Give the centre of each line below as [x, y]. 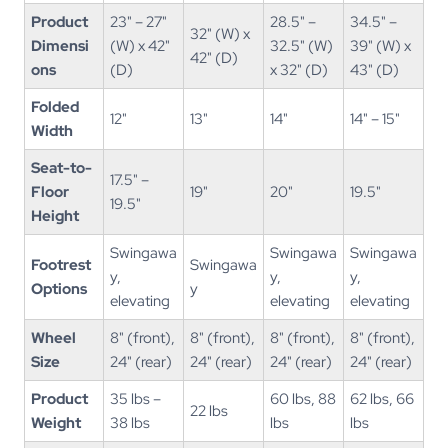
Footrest [61, 265]
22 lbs [209, 411]
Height [55, 216]
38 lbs [130, 423]
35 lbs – [135, 399]
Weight [56, 423]
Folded [55, 107]
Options [59, 289]
